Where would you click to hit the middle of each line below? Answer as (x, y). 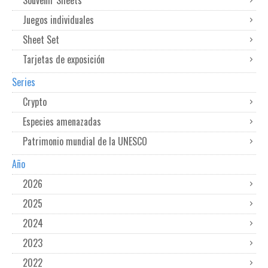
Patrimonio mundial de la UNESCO (85, 141)
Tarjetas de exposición (64, 59)
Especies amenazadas (62, 121)
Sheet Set (41, 39)
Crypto (35, 102)
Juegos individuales (58, 20)
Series (24, 82)
